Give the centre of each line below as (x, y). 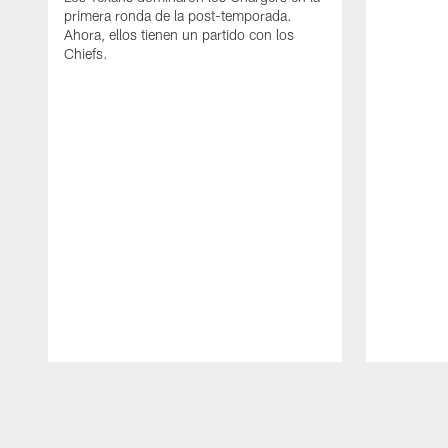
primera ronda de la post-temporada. (178, 16)
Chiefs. (86, 54)
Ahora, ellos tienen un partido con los (179, 35)
